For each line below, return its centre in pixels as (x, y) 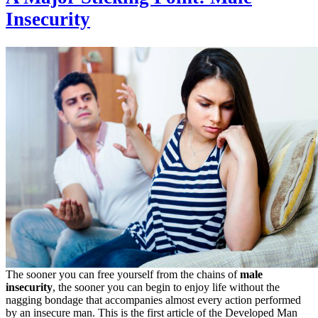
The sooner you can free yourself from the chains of (123, 274)
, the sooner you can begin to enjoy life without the (166, 287)
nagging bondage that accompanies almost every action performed (153, 300)
